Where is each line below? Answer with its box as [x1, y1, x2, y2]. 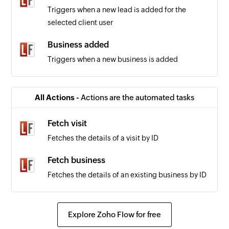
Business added [48, 39, 109, 50]
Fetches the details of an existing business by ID [48, 170, 207, 179]
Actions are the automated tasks [81, 93, 194, 102]
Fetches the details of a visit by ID [48, 133, 159, 142]
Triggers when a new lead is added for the [48, 5, 187, 14]
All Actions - [35, 93, 81, 102]
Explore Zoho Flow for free [68, 210, 161, 219]
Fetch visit [48, 118, 87, 128]
